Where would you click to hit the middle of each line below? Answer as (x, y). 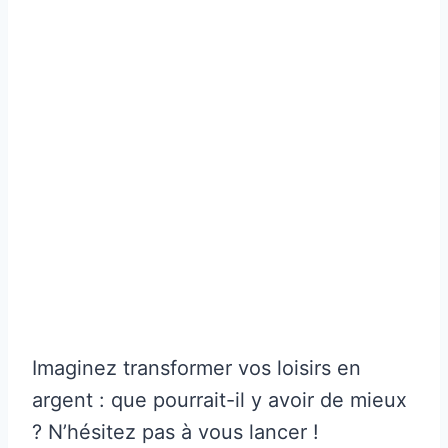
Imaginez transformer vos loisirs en (196, 367)
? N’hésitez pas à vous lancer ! (175, 431)
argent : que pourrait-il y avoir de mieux (219, 399)
